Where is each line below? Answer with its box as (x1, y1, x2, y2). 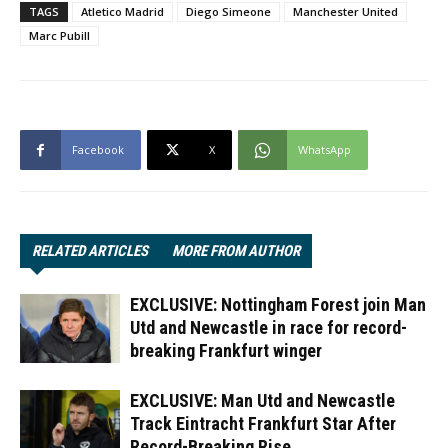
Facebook (72, 141, 124, 157)
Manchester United (293, 3, 398, 19)
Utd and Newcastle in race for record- (130, 316, 407, 338)
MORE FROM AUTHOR (172, 241, 300, 260)
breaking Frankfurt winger (130, 339, 322, 361)
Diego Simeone (186, 3, 271, 19)
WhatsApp (298, 141, 351, 157)
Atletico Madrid (81, 3, 164, 19)
